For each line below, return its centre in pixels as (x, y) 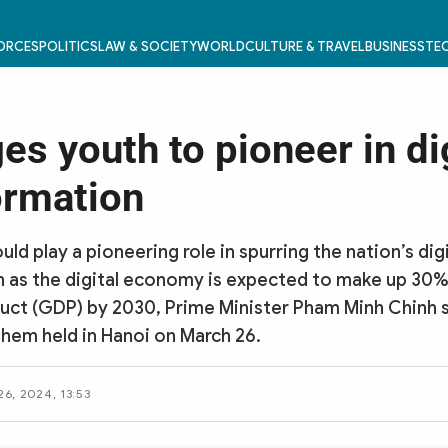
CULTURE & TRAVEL (304, 46)
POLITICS (68, 46)
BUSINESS (394, 46)
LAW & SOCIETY (147, 46)
